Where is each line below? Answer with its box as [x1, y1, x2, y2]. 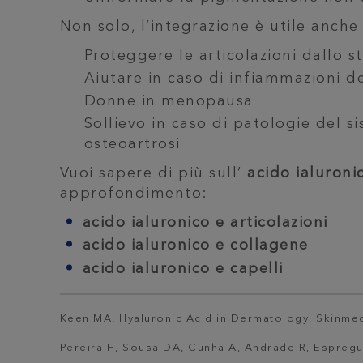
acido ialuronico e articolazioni [82, 216, 328, 231]
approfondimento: [59, 186, 208, 202]
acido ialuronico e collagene [82, 238, 309, 254]
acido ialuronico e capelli [82, 261, 284, 276]
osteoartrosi [83, 137, 181, 152]
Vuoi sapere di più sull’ [59, 166, 248, 181]
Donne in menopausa [83, 93, 254, 109]
